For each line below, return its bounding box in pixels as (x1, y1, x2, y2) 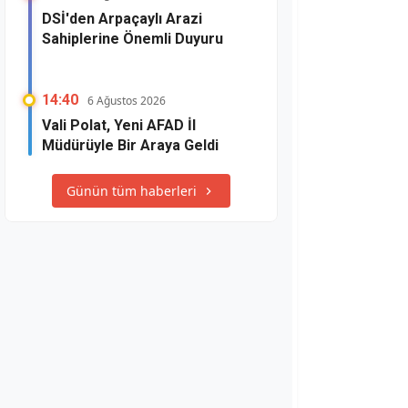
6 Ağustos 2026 (87, 93, 166, 108)
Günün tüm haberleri (66, 182, 197, 199)
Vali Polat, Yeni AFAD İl (42, 117, 196, 134)
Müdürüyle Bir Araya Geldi (42, 137, 219, 154)
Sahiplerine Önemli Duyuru (42, 30, 223, 47)
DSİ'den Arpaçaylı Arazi (42, 10, 202, 27)
